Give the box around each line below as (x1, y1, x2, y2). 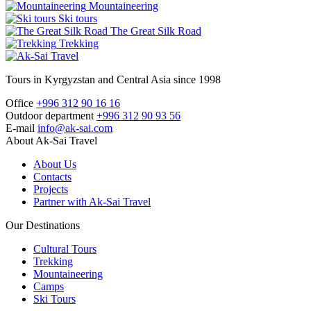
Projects (33, 183, 68, 195)
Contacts (33, 170, 72, 183)
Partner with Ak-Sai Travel (33, 195, 151, 208)
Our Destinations (6, 219, 80, 231)
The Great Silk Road (110, 24, 201, 37)
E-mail (6, 121, 35, 134)
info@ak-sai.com (37, 121, 112, 134)
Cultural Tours (33, 242, 96, 255)
